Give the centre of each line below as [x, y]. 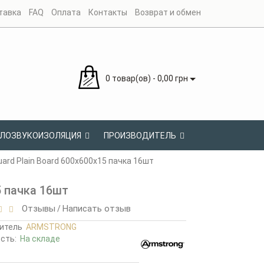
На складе [40, 239]
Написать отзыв [96, 209]
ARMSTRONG [51, 227]
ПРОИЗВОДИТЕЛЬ [140, 136]
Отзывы [36, 209]
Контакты [108, 12]
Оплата [66, 12]
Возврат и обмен [168, 12]
